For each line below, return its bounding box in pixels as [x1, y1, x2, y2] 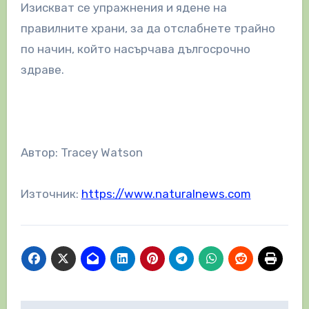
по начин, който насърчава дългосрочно [20, 41, 250, 56]
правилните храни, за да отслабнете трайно [20, 21, 275, 35]
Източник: [20, 186, 81, 201]
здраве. [20, 62, 64, 77]
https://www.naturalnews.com [81, 186, 251, 201]
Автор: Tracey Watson [20, 145, 143, 159]
